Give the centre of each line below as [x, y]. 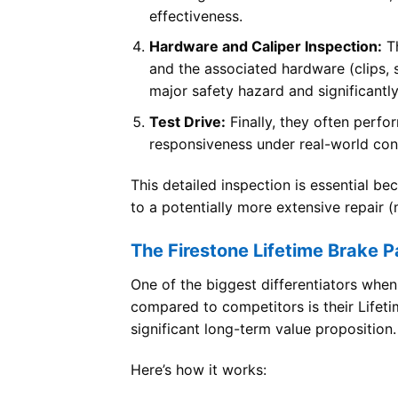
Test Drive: [187, 121]
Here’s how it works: [199, 370]
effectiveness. [195, 16]
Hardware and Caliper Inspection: [265, 47]
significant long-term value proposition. [263, 329]
